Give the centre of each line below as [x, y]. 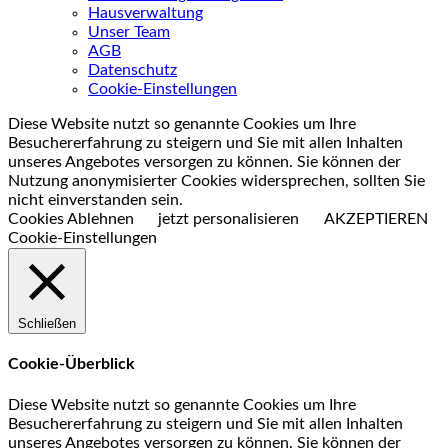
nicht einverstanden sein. [95, 200]
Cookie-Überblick [71, 364]
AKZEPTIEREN [376, 219]
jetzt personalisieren [228, 219]
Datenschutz [132, 70]
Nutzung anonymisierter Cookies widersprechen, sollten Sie [216, 181]
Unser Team [129, 32]
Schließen [47, 323]
